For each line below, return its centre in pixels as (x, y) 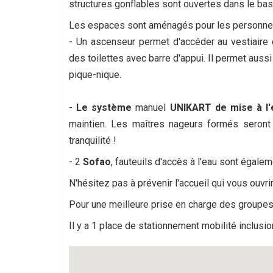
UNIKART (190, 108)
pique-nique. (95, 75)
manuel (151, 108)
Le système (104, 108)
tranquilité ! (93, 140)
